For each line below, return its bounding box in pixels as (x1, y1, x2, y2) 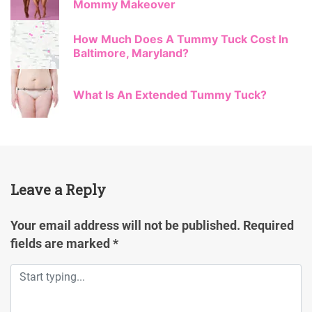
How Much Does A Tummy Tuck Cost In (73, 32, 288, 46)
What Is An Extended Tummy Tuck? (73, 88, 267, 102)
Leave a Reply (10, 180, 106, 198)
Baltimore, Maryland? (73, 46, 189, 60)
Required (243, 219, 294, 233)
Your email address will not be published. (10, 219, 240, 233)
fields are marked (10, 237, 113, 251)
